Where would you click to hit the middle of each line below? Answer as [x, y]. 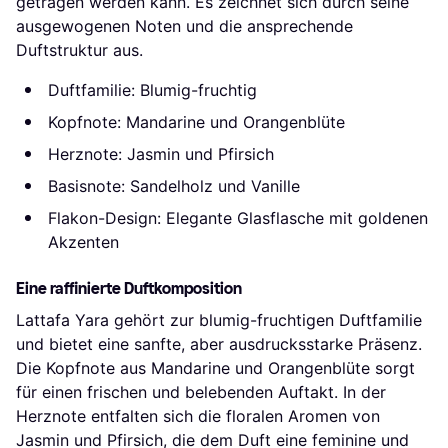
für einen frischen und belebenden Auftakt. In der [201, 392]
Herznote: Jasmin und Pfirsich [161, 154]
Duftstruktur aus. [79, 50]
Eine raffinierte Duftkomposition [129, 289]
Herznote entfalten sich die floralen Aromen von [198, 416]
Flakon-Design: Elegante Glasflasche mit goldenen [238, 218]
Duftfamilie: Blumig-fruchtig [152, 90]
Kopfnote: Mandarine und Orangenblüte [196, 122]
